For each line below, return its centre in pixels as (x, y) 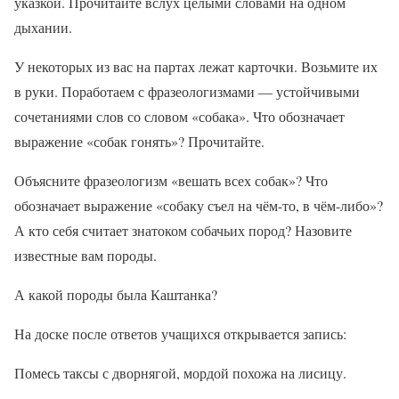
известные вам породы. (85, 256)
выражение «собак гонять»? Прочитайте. (139, 142)
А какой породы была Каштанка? (116, 295)
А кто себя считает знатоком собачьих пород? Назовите (183, 231)
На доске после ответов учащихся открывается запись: (180, 334)
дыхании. (43, 28)
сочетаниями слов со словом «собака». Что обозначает (179, 117)
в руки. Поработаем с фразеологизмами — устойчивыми (187, 92)
